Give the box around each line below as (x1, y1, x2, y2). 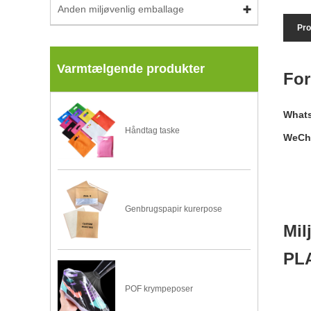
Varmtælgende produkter (57, 62, 205, 76)
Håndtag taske (125, 126, 180, 136)
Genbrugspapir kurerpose (125, 204, 223, 215)
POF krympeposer (125, 283, 194, 294)
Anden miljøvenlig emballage (58, 3, 184, 15)
